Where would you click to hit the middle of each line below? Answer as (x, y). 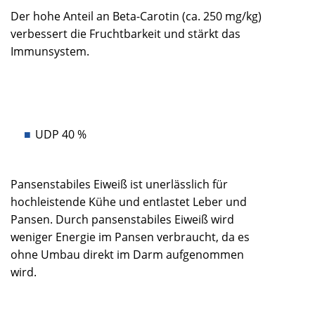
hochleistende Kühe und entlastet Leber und (129, 202)
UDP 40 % (61, 135)
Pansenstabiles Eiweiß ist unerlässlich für (119, 185)
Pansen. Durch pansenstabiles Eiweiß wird (122, 220)
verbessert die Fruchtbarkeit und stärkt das (126, 34)
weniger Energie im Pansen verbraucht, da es (130, 237)
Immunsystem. (50, 52)
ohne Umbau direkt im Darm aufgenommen (127, 255)
